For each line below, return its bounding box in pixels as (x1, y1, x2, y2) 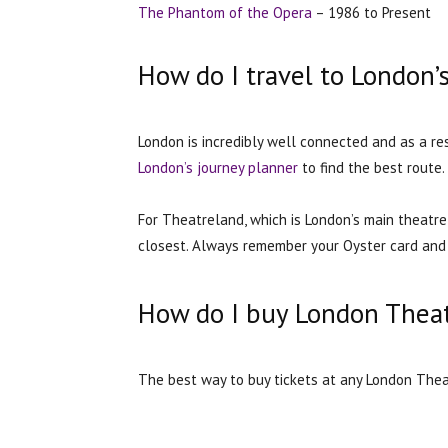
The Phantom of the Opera (138, 2, 312, 22)
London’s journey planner (138, 157, 298, 177)
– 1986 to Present (312, 2, 431, 22)
